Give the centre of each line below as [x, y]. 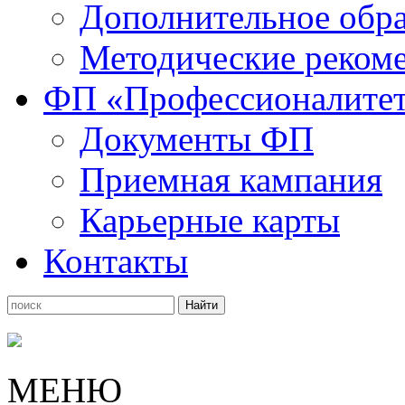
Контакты [116, 261]
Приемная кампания [231, 179]
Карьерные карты [210, 220]
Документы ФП [197, 139]
